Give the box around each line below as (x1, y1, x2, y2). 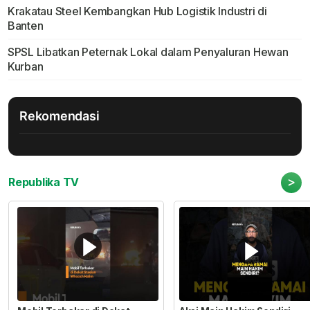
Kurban (7, 59, 44, 73)
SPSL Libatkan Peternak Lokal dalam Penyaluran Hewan (7, 44, 289, 59)
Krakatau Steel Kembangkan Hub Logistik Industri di (7, 3, 267, 18)
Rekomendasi (19, 108, 100, 123)
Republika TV (8, 174, 80, 189)
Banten (7, 18, 44, 33)
